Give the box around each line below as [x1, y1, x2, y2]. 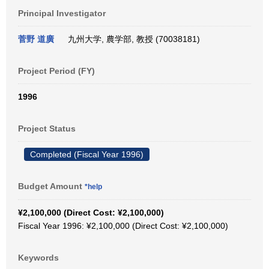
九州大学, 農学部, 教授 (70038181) [63, 34, 200, 44]
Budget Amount [18, 181, 85, 191]
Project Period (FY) [18, 66, 95, 76]
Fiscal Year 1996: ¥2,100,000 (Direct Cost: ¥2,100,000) [18, 221, 228, 231]
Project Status [18, 124, 76, 133]
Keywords [18, 253, 59, 262]
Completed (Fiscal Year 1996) [30, 150, 144, 159]
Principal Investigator [18, 8, 106, 18]
